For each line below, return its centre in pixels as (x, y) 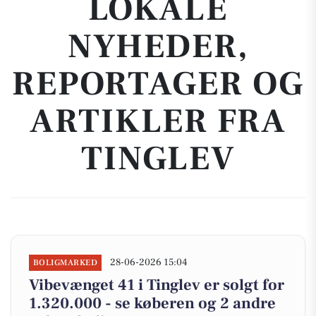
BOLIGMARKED (66, 263)
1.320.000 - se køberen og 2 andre (152, 303)
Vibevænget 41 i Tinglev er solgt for (157, 285)
